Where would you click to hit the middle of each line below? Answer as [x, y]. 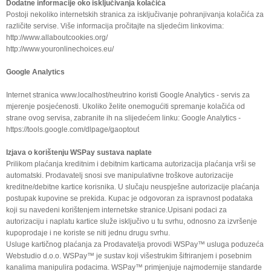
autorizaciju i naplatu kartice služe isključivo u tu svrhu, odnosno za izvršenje [132, 221]
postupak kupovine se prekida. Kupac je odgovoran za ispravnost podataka [129, 198]
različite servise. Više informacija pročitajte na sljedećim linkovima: [115, 26]
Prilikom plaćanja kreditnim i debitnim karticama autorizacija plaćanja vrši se [131, 164]
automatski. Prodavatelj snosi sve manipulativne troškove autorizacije [120, 175]
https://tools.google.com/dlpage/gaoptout [73, 129]
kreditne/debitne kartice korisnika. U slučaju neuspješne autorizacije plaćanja [133, 187]
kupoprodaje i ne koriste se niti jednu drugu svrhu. [88, 233]
